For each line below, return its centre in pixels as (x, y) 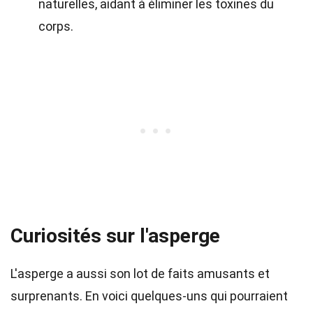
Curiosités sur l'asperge (115, 236)
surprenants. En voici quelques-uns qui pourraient (149, 296)
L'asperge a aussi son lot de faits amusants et (140, 274)
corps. (56, 26)
